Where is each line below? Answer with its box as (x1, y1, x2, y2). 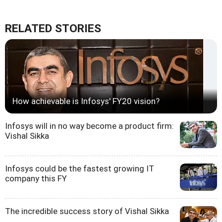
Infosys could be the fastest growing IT (5, 163, 154, 173)
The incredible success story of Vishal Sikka (5, 206, 169, 216)
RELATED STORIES (5, 21, 101, 35)
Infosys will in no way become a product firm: (5, 120, 174, 131)
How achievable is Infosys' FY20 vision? (12, 96, 160, 106)
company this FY (5, 173, 67, 183)
